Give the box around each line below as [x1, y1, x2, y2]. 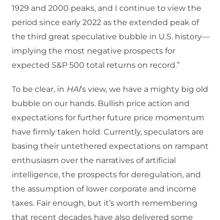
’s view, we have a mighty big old [81, 84, 208, 94]
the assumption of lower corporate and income [12, 184, 196, 194]
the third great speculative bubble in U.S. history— [12, 32, 210, 42]
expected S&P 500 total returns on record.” [12, 60, 180, 70]
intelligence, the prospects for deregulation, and [12, 170, 201, 180]
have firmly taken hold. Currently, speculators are [12, 127, 204, 137]
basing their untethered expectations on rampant [12, 141, 209, 151]
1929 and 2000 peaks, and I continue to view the [12, 3, 201, 13]
